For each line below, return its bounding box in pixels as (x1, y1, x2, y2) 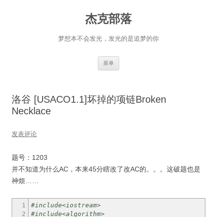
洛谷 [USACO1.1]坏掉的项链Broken (12, 94, 166, 105)
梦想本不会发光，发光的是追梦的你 (58, 35, 159, 42)
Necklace (12, 106, 51, 116)
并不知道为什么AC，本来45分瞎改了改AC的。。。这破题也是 (12, 165, 201, 173)
